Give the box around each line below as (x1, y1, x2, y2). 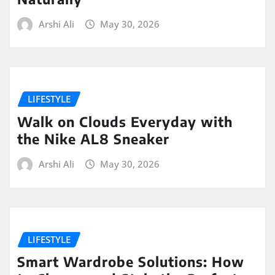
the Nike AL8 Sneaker (17, 130, 169, 148)
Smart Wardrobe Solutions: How (17, 253, 244, 271)
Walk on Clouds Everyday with (17, 113, 233, 131)
